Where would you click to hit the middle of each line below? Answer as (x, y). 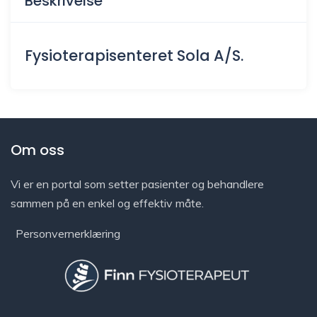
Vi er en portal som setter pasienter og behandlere (137, 184)
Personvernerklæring (68, 233)
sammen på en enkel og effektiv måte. (107, 203)
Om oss (38, 150)
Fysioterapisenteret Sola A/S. (134, 56)
